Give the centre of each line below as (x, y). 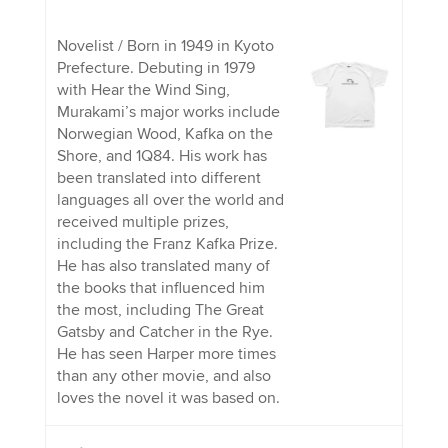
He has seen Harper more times (166, 353)
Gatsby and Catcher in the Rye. (164, 331)
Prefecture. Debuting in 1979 (155, 67)
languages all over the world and (170, 199)
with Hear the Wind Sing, (143, 89)
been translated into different (158, 177)
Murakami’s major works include (168, 111)
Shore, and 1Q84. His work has (161, 155)
